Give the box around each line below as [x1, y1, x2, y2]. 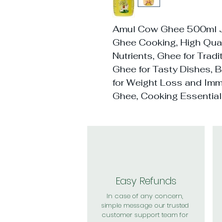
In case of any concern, [107, 191, 183, 201]
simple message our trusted [101, 200, 189, 210]
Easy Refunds [115, 173, 176, 188]
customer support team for [102, 210, 188, 220]
